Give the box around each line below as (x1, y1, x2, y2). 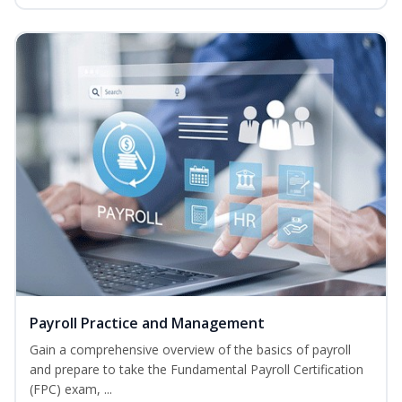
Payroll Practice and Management (30, 312, 265, 333)
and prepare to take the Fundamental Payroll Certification (30, 360, 363, 378)
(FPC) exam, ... (30, 380, 112, 398)
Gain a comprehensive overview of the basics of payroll (30, 340, 351, 358)
